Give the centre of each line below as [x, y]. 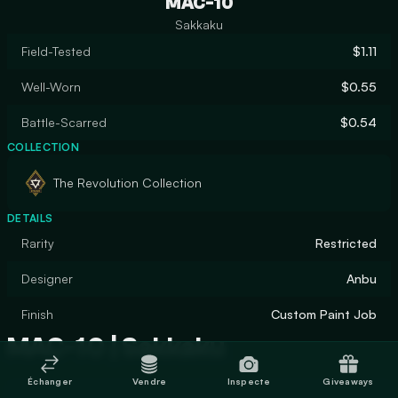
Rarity [38, 243]
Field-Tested [56, 51]
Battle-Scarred [64, 122]
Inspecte [249, 381]
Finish [37, 314]
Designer [47, 279]
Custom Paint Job [324, 314]
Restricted [346, 243]
